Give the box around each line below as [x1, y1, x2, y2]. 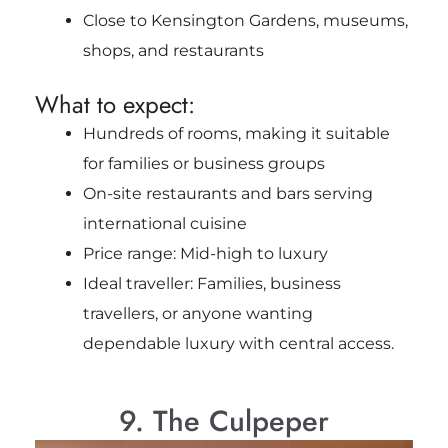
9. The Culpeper [119, 399, 329, 442]
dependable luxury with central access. [82, 333, 394, 353]
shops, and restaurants [82, 40, 264, 60]
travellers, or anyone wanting [82, 303, 313, 323]
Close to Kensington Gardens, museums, [82, 10, 408, 30]
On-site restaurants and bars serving [82, 183, 373, 203]
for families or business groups [82, 153, 325, 173]
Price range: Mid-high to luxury [82, 243, 328, 263]
